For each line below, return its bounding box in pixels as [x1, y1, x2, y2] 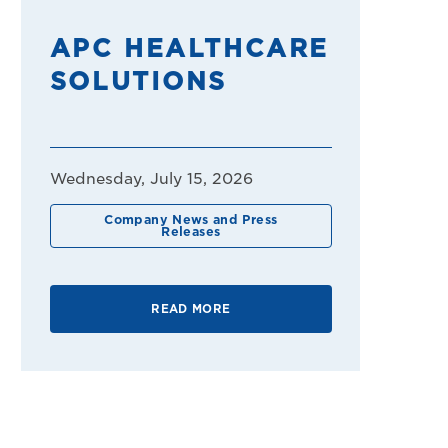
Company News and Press [104, 211, 278, 227]
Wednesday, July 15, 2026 [49, 170, 253, 189]
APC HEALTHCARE [49, 34, 330, 64]
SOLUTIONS [49, 67, 228, 97]
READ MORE [151, 302, 231, 317]
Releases [161, 223, 221, 239]
